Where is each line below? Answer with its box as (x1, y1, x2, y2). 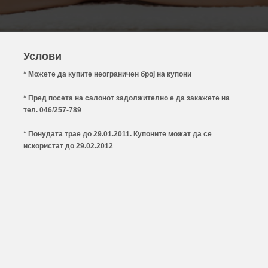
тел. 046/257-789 (23, 106, 81, 114)
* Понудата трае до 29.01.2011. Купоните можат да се (23, 130, 212, 138)
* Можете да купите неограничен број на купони (23, 70, 191, 78)
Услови (23, 50, 62, 62)
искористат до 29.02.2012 (23, 142, 113, 150)
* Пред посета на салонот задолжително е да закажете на (23, 94, 230, 102)
